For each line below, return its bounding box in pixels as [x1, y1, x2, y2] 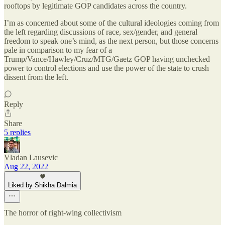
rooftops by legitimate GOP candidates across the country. [4, 1, 187, 10]
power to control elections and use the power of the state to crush [4, 63, 209, 72]
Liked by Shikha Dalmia [8, 181, 77, 189]
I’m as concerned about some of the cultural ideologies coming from [4, 18, 219, 27]
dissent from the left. [4, 72, 68, 81]
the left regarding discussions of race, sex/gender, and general [4, 27, 197, 36]
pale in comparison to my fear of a [4, 45, 112, 54]
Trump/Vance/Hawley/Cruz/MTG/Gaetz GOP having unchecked [4, 54, 210, 63]
